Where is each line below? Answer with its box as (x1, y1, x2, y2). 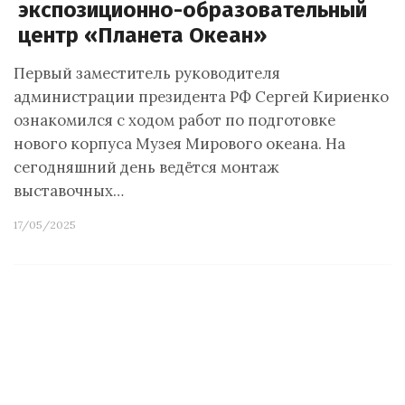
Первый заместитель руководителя (14, 63, 280, 83)
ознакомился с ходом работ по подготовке (14, 110, 335, 130)
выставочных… (14, 181, 124, 201)
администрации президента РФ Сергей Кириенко (14, 87, 389, 107)
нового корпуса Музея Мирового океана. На (14, 134, 345, 154)
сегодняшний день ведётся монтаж (14, 157, 279, 177)
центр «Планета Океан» (18, 23, 267, 48)
